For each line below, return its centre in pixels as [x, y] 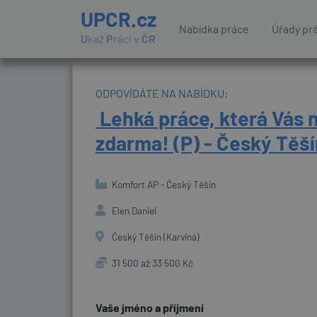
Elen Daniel [133, 211]
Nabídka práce [214, 29]
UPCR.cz [119, 19]
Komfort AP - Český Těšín [163, 184]
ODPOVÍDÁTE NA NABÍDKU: [162, 93]
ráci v [127, 39]
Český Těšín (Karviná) [155, 237]
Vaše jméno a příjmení [150, 307]
